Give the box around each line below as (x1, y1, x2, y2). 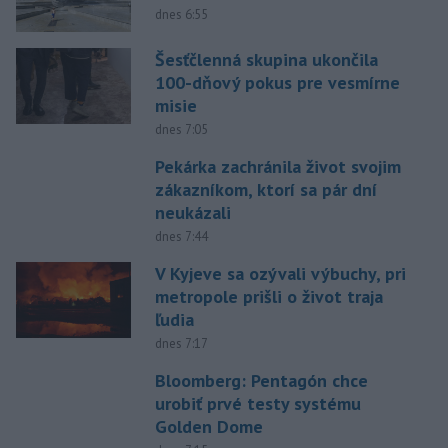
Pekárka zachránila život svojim (154, 155, 401, 179)
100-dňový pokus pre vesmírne (154, 71, 400, 95)
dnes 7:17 (154, 335, 208, 353)
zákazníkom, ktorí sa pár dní (154, 178, 377, 202)
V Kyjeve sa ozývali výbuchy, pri (154, 262, 406, 286)
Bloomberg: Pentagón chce (154, 369, 368, 393)
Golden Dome (154, 415, 263, 439)
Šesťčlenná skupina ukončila (154, 48, 378, 72)
